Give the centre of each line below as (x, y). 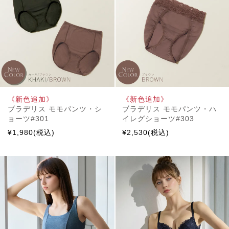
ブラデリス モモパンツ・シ (55, 109)
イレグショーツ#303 (158, 118)
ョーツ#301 (28, 118)
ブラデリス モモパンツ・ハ (169, 109)
